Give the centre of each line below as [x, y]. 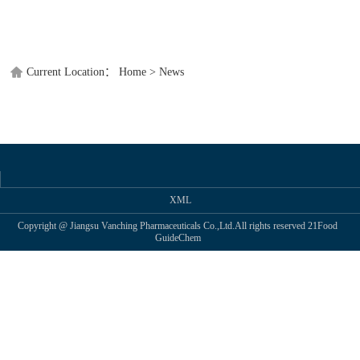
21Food [323, 226]
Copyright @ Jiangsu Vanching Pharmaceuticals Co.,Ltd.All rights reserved [163, 226]
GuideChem [178, 238]
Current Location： [72, 72]
